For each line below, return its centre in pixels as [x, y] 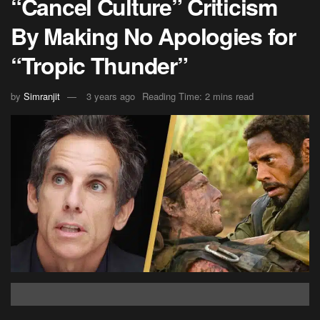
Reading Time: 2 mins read [198, 96]
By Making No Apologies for [153, 35]
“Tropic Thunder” [99, 65]
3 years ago [111, 96]
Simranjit [42, 96]
